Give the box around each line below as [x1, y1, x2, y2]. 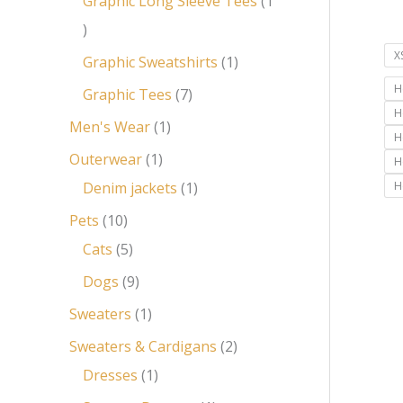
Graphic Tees [83, 84, 172, 104]
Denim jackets [83, 177, 177, 198]
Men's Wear [69, 116, 150, 137]
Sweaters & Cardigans [69, 336, 217, 356]
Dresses [83, 364, 138, 385]
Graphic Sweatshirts [83, 51, 218, 72]
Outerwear [69, 148, 142, 169]
